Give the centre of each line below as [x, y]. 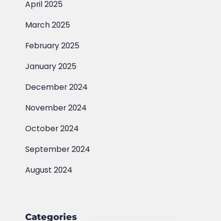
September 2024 [58, 149]
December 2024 [57, 87]
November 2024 [56, 108]
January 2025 [51, 66]
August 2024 [49, 170]
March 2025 [48, 25]
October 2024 [52, 129]
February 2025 [53, 46]
